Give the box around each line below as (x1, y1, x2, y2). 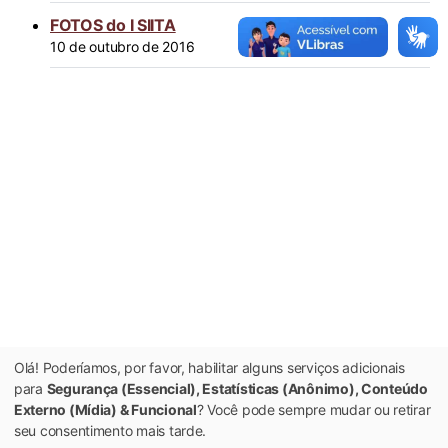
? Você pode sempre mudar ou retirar (196, 400, 431, 418)
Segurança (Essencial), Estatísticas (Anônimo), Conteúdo (46, 379, 428, 397)
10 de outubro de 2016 (50, 38, 195, 55)
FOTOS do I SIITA (50, 15, 176, 35)
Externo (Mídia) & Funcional (14, 400, 197, 418)
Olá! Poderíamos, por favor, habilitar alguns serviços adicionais (14, 358, 405, 376)
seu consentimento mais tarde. (14, 421, 207, 439)
